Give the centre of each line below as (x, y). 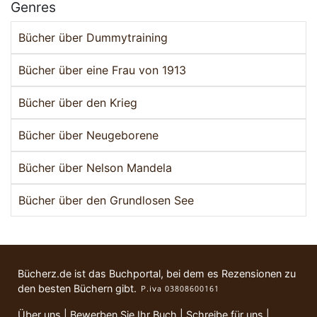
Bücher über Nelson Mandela (95, 168)
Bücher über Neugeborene (88, 136)
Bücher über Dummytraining (93, 38)
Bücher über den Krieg (78, 103)
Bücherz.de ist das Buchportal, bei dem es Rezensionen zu (157, 274)
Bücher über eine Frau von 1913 (102, 70)
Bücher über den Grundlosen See (106, 201)
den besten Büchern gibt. (79, 289)
